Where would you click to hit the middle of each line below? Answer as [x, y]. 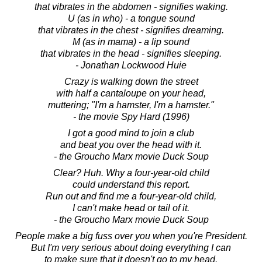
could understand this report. [131, 184]
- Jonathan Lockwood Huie [131, 65]
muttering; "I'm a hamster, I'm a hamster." [131, 105]
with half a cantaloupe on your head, [131, 93]
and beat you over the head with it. [131, 144]
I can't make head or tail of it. [131, 208]
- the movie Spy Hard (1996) [131, 116]
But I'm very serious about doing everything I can [131, 247]
